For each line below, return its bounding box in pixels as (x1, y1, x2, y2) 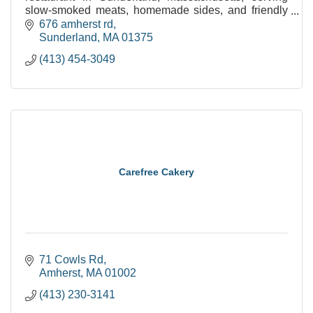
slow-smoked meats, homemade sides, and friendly (25, 4, 288, 17)
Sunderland (39, 31, 97, 43)
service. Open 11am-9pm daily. (25, 17, 177, 30)
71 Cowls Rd (39, 253, 103, 265)
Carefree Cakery (119, 166, 194, 177)
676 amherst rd (39, 17, 113, 30)
